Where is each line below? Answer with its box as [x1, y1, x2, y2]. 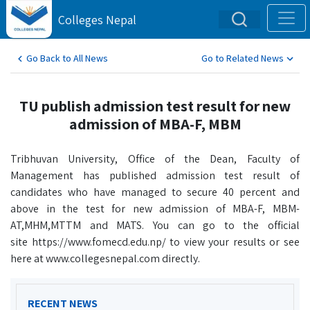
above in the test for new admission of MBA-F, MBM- [10, 201, 300, 216]
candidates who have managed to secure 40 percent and [10, 185, 300, 199]
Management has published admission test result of [10, 168, 300, 183]
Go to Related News [201, 52, 284, 64]
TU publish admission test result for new [19, 95, 291, 116]
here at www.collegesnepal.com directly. [10, 251, 200, 266]
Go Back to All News [26, 52, 108, 64]
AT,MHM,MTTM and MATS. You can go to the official [10, 218, 300, 232]
